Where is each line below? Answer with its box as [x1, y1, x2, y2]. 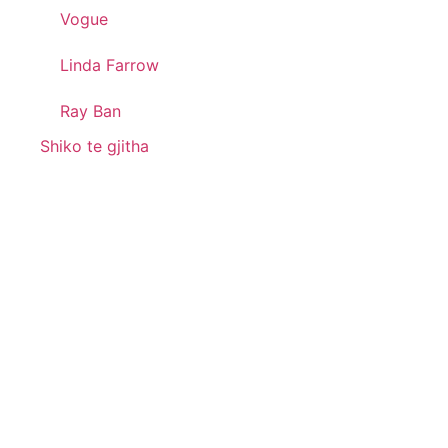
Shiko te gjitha [40, 135, 149, 156]
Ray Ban [60, 100, 121, 121]
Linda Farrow [60, 54, 159, 75]
